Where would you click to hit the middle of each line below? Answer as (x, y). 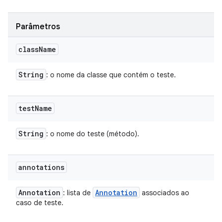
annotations (41, 167)
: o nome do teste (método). (93, 134)
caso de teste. (40, 203)
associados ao (165, 193)
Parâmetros (38, 27)
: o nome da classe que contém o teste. (111, 75)
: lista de (78, 193)
